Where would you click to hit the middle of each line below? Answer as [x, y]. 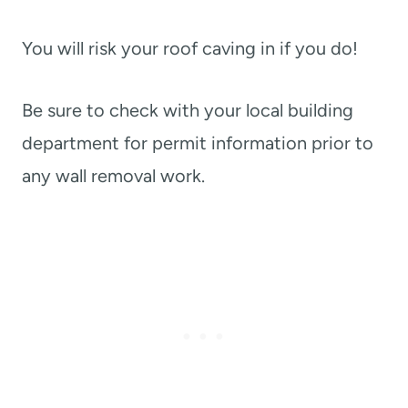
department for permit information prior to [198, 143]
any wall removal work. [113, 175]
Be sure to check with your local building [188, 110]
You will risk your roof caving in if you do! [190, 48]
